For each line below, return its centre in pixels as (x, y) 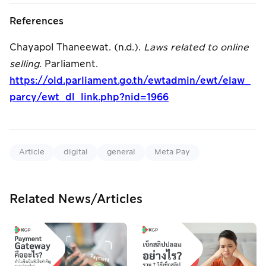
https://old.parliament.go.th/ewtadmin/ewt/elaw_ (130, 80)
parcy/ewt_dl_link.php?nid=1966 (89, 97)
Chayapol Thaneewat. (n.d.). (77, 47)
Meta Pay (172, 152)
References (37, 21)
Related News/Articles (76, 199)
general (121, 152)
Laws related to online (196, 47)
